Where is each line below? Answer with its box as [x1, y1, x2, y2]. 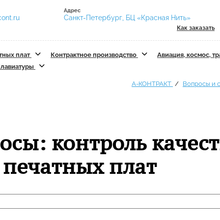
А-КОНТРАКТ [132, 80, 173, 87]
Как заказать [177, 25, 215, 31]
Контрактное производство [51, 51, 138, 58]
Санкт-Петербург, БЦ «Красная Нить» [64, 14, 191, 22]
